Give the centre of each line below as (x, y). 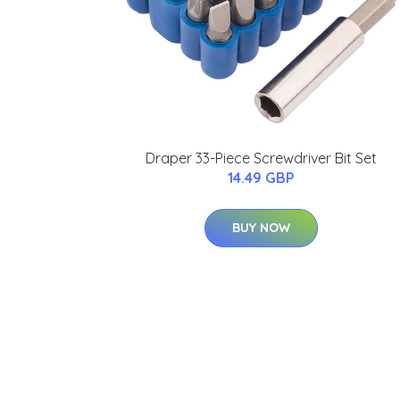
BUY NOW (261, 228)
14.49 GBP (261, 178)
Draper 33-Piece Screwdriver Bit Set (261, 158)
